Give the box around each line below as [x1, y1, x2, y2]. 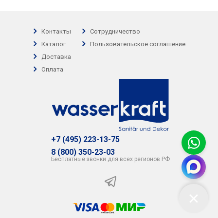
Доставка [41, 53, 71, 60]
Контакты [41, 27, 71, 35]
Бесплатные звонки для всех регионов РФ [51, 155, 170, 163]
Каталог [41, 40, 66, 48]
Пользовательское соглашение [90, 40, 185, 48]
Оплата [41, 65, 63, 73]
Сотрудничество [90, 27, 140, 35]
